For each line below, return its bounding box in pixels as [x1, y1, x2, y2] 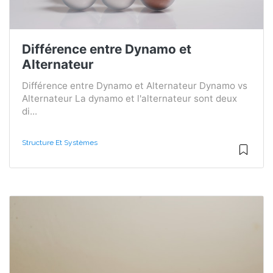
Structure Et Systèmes [22, 138, 97, 147]
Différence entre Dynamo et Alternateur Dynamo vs [22, 79, 247, 91]
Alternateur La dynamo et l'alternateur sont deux [22, 92, 237, 104]
